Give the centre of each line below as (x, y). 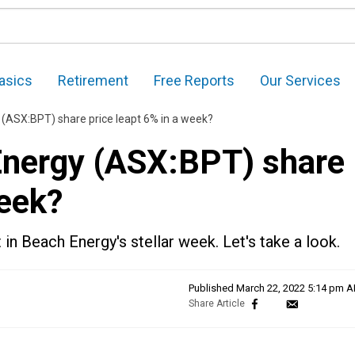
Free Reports (194, 81)
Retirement (93, 81)
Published (212, 288)
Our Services (300, 81)
